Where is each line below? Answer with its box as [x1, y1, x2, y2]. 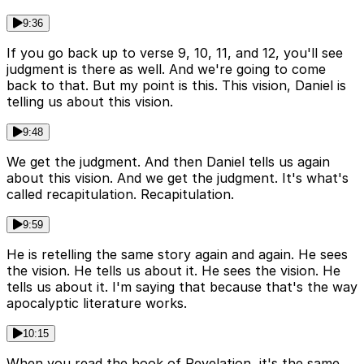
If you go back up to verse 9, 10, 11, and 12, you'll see [6, 44, 343, 61]
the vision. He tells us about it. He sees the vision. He [6, 262, 340, 279]
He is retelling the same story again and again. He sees [6, 245, 348, 262]
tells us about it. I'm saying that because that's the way [6, 278, 357, 295]
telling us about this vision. [6, 93, 173, 110]
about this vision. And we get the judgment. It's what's [6, 169, 349, 186]
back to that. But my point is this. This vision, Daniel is [6, 76, 346, 93]
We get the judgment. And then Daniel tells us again [6, 153, 330, 170]
